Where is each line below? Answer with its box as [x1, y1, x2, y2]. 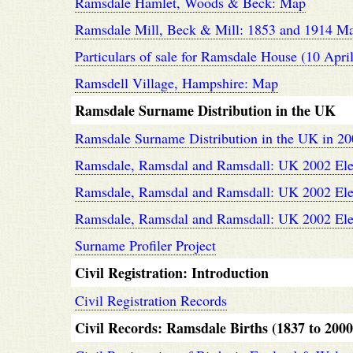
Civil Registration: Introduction [75, 262, 269, 283]
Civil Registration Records [75, 291, 227, 310]
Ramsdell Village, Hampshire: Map [75, 73, 278, 92]
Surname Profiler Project [75, 236, 216, 255]
